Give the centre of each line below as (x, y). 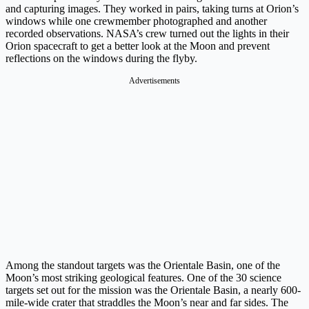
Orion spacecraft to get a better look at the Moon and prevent (138, 46)
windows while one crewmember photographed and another (136, 21)
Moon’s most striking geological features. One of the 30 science (143, 278)
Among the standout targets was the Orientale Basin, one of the (143, 266)
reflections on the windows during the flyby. (101, 59)
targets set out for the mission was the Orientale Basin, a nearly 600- (153, 290)
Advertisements (154, 81)
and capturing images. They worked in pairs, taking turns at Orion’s (152, 9)
